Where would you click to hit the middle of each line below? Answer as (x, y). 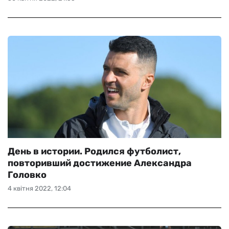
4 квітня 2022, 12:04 (39, 188)
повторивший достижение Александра (100, 163)
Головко (27, 175)
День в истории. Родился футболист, (94, 151)
